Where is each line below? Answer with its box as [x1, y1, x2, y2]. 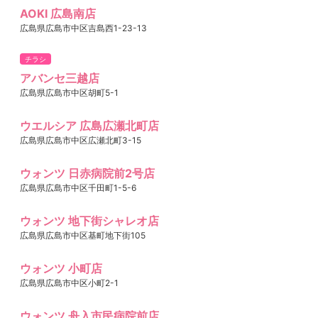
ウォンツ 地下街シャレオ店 [20, 214, 159, 229]
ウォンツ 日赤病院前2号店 [20, 166, 155, 181]
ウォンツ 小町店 [20, 261, 102, 276]
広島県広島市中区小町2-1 [20, 278, 119, 289]
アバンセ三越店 [20, 71, 99, 86]
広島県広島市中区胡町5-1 [20, 87, 119, 99]
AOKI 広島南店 [20, 6, 96, 21]
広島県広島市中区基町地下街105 [20, 230, 146, 241]
